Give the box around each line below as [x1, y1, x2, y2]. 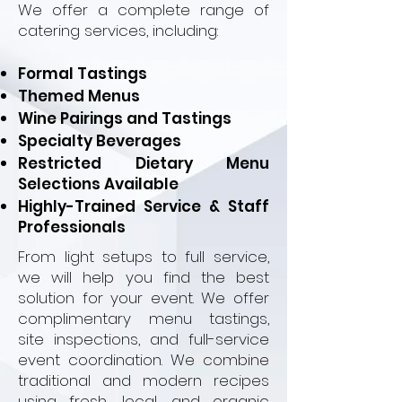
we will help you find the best [18, 267, 269, 288]
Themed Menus [18, 85, 140, 107]
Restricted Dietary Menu [18, 153, 269, 174]
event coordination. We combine [18, 349, 269, 371]
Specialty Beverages [18, 130, 181, 152]
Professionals [18, 216, 126, 238]
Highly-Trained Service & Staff [18, 196, 269, 217]
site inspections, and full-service [18, 328, 269, 350]
